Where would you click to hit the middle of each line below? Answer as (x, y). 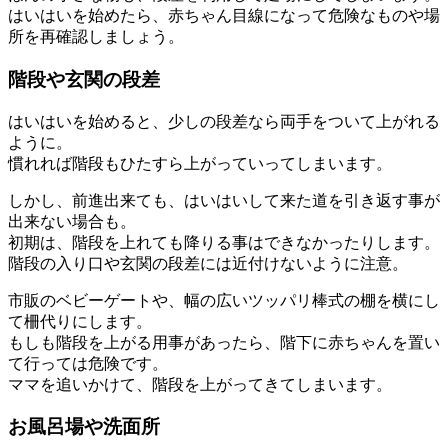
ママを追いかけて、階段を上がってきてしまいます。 (200, 384)
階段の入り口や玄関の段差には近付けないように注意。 (208, 263)
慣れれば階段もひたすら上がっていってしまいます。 (200, 163)
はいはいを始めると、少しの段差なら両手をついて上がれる (224, 121)
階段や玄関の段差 (84, 79)
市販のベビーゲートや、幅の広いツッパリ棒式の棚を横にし (224, 300)
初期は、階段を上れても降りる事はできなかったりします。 (224, 242)
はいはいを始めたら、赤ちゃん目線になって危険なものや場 (224, 16)
